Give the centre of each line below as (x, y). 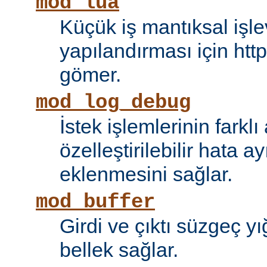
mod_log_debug (113, 103)
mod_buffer (95, 202)
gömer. (90, 75)
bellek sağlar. (119, 250)
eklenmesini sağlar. (146, 174)
